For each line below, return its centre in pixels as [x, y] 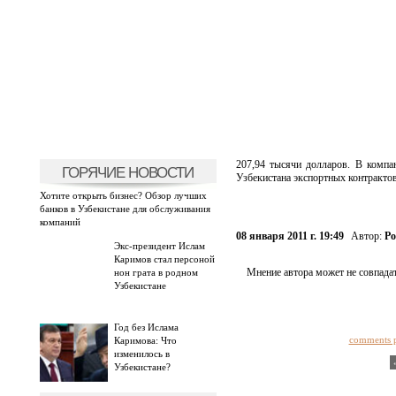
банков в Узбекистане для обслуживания [125, 209]
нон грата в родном [156, 272]
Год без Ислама [146, 327]
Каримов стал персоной [164, 259]
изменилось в [141, 354]
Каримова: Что [145, 340]
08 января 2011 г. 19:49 [289, 236]
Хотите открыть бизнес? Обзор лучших [123, 195]
